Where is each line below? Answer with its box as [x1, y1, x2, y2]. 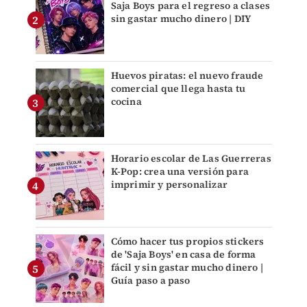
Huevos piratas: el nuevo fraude [110, 69, 264, 83]
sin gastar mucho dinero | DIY [110, 12, 251, 26]
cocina [110, 95, 142, 109]
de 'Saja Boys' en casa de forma [110, 247, 256, 262]
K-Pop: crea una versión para [110, 164, 249, 179]
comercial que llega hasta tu [110, 82, 246, 96]
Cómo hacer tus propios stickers [110, 234, 265, 249]
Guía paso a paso [110, 273, 191, 288]
